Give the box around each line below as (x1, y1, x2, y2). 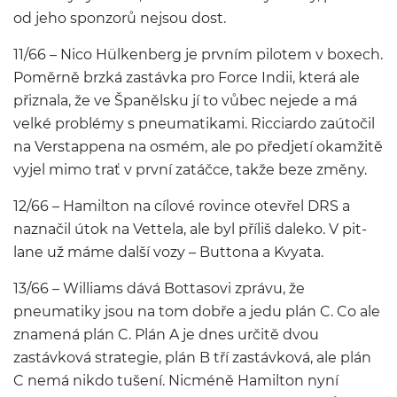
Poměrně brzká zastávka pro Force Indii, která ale (13, 69, 360, 86)
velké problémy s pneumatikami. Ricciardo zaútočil (13, 115, 375, 132)
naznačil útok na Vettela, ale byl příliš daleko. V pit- (13, 221, 367, 237)
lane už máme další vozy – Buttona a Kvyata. (13, 244, 323, 261)
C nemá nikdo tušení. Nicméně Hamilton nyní (13, 372, 339, 389)
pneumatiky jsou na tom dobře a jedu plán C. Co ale (13, 303, 380, 320)
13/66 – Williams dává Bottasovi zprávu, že (13, 280, 305, 297)
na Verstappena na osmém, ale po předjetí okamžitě (13, 138, 383, 155)
